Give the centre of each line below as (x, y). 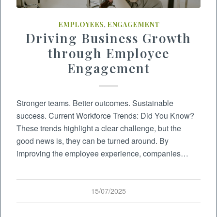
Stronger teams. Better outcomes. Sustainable (95, 103)
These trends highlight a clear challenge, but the (99, 128)
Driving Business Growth (108, 38)
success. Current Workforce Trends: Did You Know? (106, 116)
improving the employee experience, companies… (103, 154)
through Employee (108, 53)
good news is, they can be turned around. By (93, 141)
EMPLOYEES (81, 24)
